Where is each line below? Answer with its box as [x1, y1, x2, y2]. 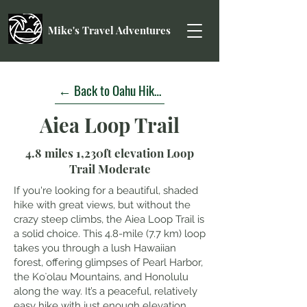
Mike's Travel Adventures [48, 23, 171, 37]
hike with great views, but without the [14, 199, 191, 211]
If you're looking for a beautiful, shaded [14, 184, 198, 197]
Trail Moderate [69, 161, 151, 176]
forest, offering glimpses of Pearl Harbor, [14, 256, 203, 269]
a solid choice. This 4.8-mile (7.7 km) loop [14, 228, 206, 240]
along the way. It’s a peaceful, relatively [14, 285, 197, 297]
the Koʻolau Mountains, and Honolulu [14, 271, 188, 283]
